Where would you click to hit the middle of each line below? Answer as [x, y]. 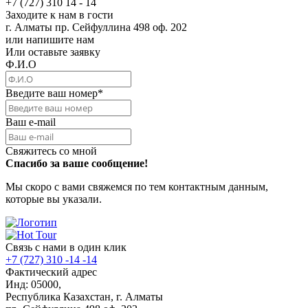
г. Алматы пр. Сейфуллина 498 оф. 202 [96, 27]
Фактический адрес [51, 272]
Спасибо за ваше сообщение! [77, 163]
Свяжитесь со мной [51, 151]
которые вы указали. [54, 199]
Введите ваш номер [52, 93]
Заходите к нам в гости [59, 14]
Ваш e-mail [31, 122]
